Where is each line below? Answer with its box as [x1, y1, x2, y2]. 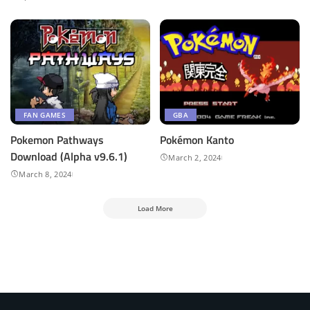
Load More [137, 203, 173, 213]
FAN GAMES [24, 109, 66, 120]
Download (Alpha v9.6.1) [10, 147, 127, 165]
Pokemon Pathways [10, 131, 104, 148]
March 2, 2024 [168, 152, 221, 163]
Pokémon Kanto [160, 131, 234, 148]
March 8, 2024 [19, 168, 72, 179]
